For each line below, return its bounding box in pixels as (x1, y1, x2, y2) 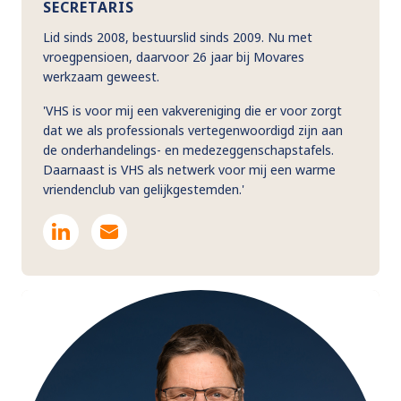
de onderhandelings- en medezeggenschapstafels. (43, 141, 334, 158)
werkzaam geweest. (43, 67, 159, 85)
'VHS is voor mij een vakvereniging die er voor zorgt (43, 101, 342, 119)
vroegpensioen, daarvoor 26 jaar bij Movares (43, 47, 304, 65)
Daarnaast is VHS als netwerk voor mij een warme (43, 160, 336, 178)
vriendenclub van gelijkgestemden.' (43, 180, 244, 198)
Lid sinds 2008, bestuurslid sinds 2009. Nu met (43, 28, 312, 46)
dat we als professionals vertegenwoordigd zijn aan (43, 121, 343, 139)
